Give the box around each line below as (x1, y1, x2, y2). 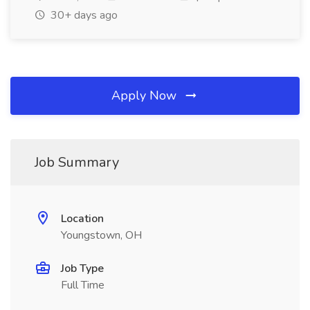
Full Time (61, 277, 104, 293)
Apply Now (111, 87, 180, 104)
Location (61, 211, 104, 226)
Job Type (61, 261, 104, 276)
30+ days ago (48, 8, 118, 23)
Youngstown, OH (61, 228, 142, 243)
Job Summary (35, 153, 119, 172)
